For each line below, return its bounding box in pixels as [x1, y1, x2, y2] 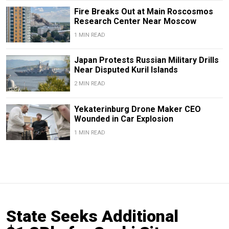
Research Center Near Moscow [74, 16, 196, 27]
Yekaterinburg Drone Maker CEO [74, 104, 201, 114]
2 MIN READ [74, 80, 105, 87]
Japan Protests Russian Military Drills [74, 55, 219, 65]
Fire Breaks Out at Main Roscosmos [74, 7, 213, 17]
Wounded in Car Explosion [74, 113, 173, 124]
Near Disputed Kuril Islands [74, 65, 178, 75]
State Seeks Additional [6, 206, 178, 226]
